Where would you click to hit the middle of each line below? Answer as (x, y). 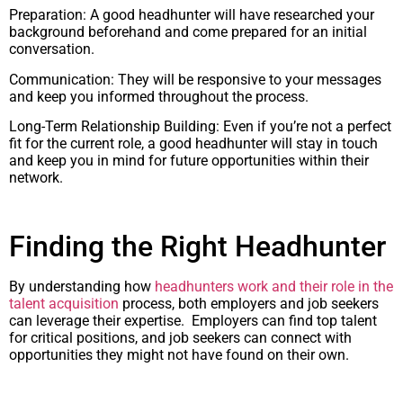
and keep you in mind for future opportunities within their (189, 160)
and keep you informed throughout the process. (159, 96)
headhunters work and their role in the (274, 286)
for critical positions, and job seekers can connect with (180, 337)
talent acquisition (64, 303)
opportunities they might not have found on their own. (179, 354)
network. (36, 177)
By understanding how (82, 286)
